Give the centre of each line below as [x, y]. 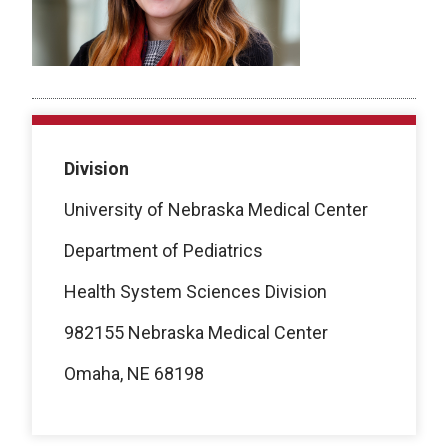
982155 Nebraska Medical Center [196, 332]
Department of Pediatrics [163, 250]
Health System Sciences [162, 291]
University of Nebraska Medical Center [216, 209]
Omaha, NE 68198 [134, 373]
